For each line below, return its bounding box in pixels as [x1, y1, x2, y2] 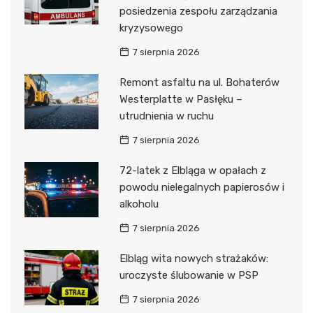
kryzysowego [119, 21, 183, 34]
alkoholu [119, 197, 159, 210]
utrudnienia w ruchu [119, 109, 214, 122]
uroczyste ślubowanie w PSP [119, 268, 259, 282]
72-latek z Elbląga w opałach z [119, 163, 266, 177]
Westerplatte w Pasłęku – [119, 92, 242, 105]
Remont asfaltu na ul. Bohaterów [119, 75, 279, 89]
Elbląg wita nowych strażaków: [119, 252, 268, 265]
